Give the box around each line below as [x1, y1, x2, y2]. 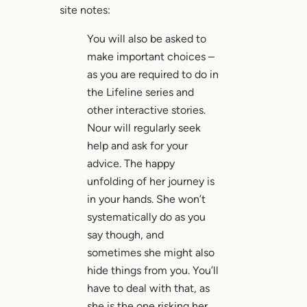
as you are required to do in [86, 68, 219, 82]
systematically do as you [86, 210, 206, 224]
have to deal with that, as [86, 282, 210, 295]
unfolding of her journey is [86, 175, 214, 188]
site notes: [59, 3, 110, 17]
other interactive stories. [86, 103, 206, 117]
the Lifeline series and [86, 86, 194, 99]
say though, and [86, 228, 164, 242]
